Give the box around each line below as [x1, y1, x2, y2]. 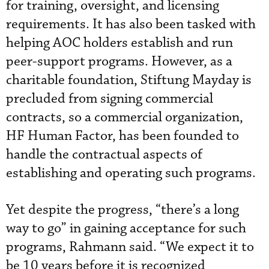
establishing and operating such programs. [6, 164, 256, 182]
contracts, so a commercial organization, [6, 108, 243, 126]
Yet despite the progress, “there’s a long [6, 201, 239, 219]
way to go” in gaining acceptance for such [6, 219, 246, 237]
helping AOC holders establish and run [6, 34, 233, 52]
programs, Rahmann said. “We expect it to [6, 238, 254, 256]
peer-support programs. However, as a [6, 52, 232, 70]
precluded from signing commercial [6, 89, 213, 107]
